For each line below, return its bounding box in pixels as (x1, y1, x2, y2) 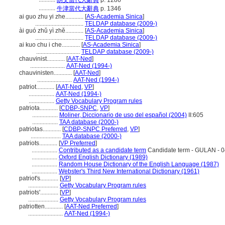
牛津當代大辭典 (57, 5, 99, 12)
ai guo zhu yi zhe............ (19, 13, 85, 20)
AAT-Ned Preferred (66, 203, 117, 210)
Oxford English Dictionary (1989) (59, 154, 148, 161)
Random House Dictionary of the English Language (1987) (59, 161, 219, 168)
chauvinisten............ (19, 69, 73, 76)
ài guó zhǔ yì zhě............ (19, 27, 85, 34)
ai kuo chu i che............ (19, 41, 81, 48)
